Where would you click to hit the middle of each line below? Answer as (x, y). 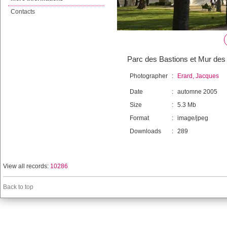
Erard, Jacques (198, 76)
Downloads (145, 131)
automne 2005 (197, 92)
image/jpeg (193, 118)
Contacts (23, 12)
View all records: (27, 166)
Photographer (149, 76)
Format (139, 118)
